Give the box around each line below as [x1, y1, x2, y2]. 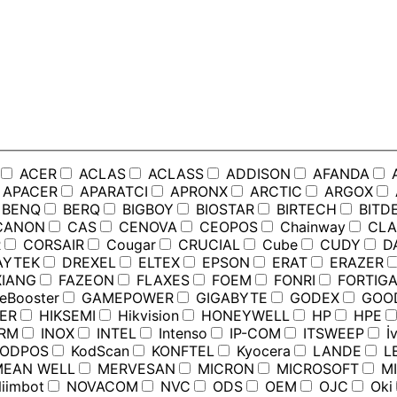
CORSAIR [19, 236, 84, 254]
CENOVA [114, 218, 177, 237]
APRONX [166, 183, 228, 201]
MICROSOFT [272, 360, 359, 378]
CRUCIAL [174, 236, 240, 254]
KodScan [66, 342, 129, 361]
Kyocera [232, 342, 291, 361]
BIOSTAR [191, 200, 254, 219]
